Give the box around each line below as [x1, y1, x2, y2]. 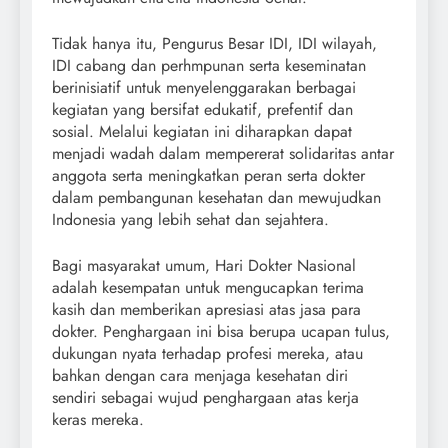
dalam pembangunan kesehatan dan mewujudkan [52, 185, 381, 209]
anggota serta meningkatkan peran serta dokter [52, 163, 365, 187]
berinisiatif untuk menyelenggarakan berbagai [52, 75, 356, 99]
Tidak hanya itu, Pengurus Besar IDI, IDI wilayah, [52, 31, 377, 55]
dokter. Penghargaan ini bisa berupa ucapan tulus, [52, 319, 390, 343]
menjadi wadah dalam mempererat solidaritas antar [52, 141, 394, 165]
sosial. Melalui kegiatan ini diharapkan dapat [52, 119, 352, 143]
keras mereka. [52, 407, 144, 431]
